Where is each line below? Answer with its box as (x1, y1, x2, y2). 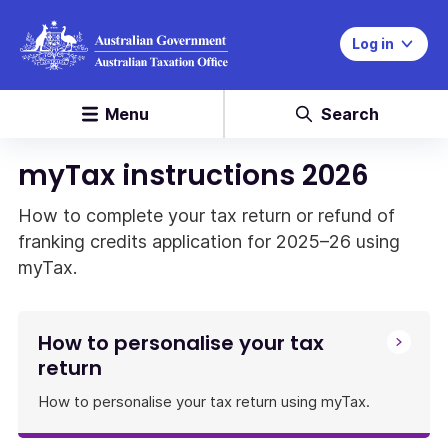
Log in (352, 35, 394, 52)
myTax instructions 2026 (18, 156, 369, 195)
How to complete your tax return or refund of (18, 205, 395, 226)
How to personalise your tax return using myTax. (38, 392, 370, 411)
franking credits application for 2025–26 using (18, 231, 400, 252)
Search (320, 104, 379, 124)
